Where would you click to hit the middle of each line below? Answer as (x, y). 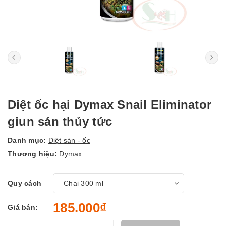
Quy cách (24, 183)
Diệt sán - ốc (69, 140)
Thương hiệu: (34, 154)
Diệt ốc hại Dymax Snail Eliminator (110, 105)
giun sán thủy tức (60, 121)
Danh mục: (28, 140)
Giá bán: (23, 207)
